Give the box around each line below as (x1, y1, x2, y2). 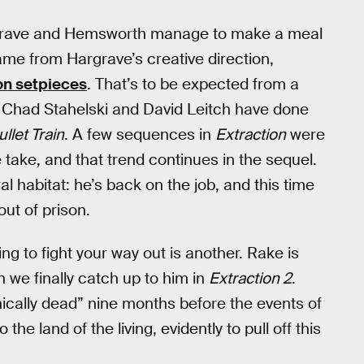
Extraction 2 (209, 267, 292, 288)
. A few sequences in (64, 124, 215, 145)
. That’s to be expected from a (87, 74, 299, 95)
